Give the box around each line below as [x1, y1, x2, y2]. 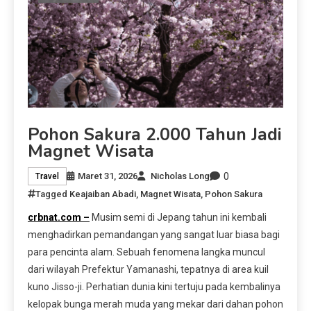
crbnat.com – [28, 211, 90, 223]
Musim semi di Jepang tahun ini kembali [90, 211, 267, 223]
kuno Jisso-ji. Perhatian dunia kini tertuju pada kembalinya [28, 280, 280, 292]
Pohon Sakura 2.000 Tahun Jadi [28, 122, 282, 146]
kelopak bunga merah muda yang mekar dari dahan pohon [28, 298, 283, 310]
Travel [35, 171, 59, 182]
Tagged [35, 188, 69, 199]
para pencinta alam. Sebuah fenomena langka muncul [28, 246, 265, 258]
